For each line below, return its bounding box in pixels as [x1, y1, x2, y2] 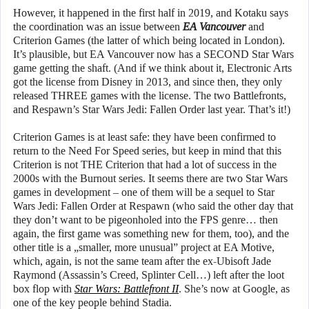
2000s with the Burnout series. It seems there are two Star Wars [13, 172, 288, 185]
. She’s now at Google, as [179, 283, 290, 295]
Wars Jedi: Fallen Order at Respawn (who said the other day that [13, 200, 293, 212]
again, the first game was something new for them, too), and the [13, 228, 289, 240]
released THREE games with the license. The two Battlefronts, [13, 90, 286, 102]
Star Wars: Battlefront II [74, 283, 179, 295]
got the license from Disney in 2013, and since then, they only [13, 76, 282, 88]
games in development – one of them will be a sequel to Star [13, 186, 275, 199]
